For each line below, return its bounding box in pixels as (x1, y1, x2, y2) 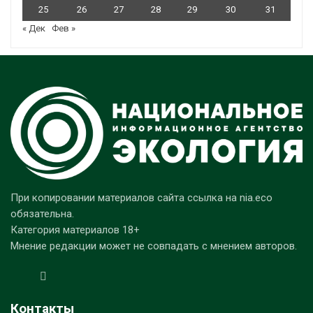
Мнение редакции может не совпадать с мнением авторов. (10, 239, 297, 252)
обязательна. (10, 207, 74, 220)
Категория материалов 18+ (10, 223, 140, 236)
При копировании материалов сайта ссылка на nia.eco (10, 191, 272, 204)
